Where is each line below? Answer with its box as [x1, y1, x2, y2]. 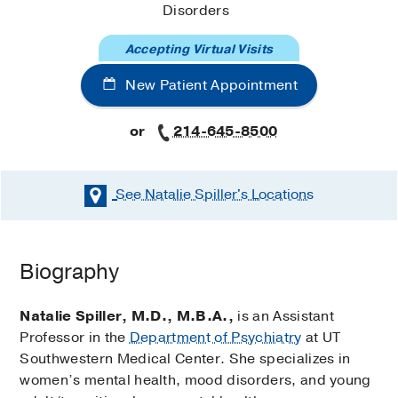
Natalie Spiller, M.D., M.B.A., [20, 306, 234, 326]
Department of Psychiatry [129, 327, 302, 347]
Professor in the [20, 327, 130, 347]
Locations [248, 185, 314, 205]
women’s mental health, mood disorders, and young [20, 370, 371, 390]
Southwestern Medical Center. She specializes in [20, 348, 351, 369]
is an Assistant [234, 306, 335, 326]
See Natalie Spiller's [115, 185, 248, 205]
